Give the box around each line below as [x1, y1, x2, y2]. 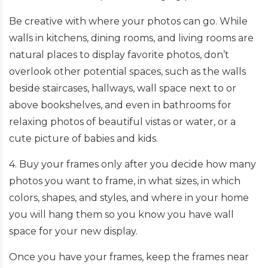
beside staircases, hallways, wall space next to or [9, 82, 236, 94]
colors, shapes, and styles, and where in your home [9, 191, 249, 203]
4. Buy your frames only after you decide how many [9, 158, 256, 170]
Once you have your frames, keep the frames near [9, 251, 249, 263]
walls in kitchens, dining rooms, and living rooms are [9, 32, 254, 44]
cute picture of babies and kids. [9, 132, 158, 144]
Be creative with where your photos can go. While [9, 15, 248, 27]
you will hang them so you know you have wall [9, 208, 234, 220]
